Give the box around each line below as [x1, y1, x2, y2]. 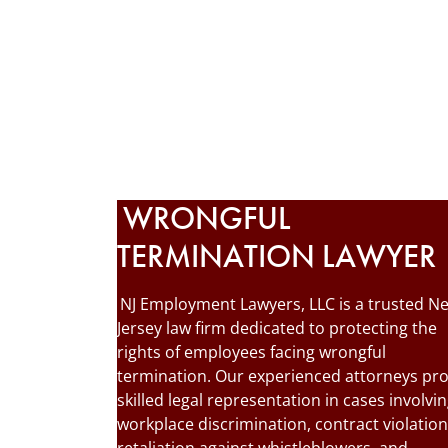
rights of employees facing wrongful [117, 341, 386, 363]
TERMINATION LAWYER [117, 236, 436, 277]
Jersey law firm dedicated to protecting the [117, 317, 437, 339]
